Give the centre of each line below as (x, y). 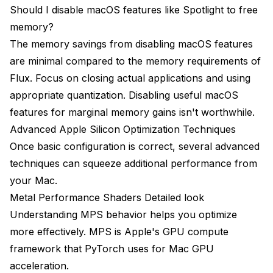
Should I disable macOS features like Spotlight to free (134, 10)
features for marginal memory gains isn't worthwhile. (132, 112)
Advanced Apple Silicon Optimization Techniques (123, 129)
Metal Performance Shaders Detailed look (107, 198)
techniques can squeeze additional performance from (133, 164)
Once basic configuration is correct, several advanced (135, 147)
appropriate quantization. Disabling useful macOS (124, 95)
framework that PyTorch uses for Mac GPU (112, 249)
